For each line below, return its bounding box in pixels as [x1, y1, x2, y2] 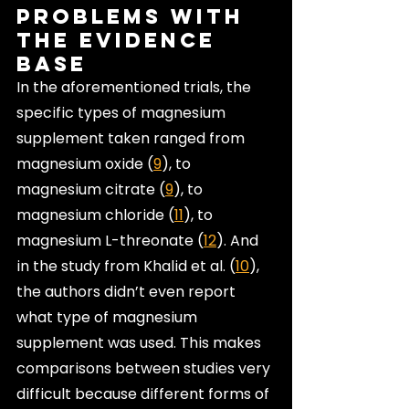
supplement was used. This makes [16, 331, 265, 353]
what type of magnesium [16, 306, 201, 328]
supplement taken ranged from [16, 127, 248, 149]
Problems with [16, 3, 253, 29]
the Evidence [16, 26, 225, 53]
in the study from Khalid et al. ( [16, 255, 236, 277]
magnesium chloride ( [16, 204, 174, 225]
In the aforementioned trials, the [16, 76, 255, 98]
